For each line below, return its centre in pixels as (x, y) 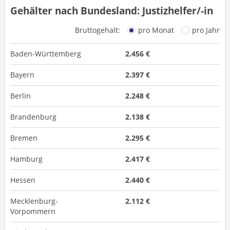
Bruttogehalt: (99, 30)
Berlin (21, 96)
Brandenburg (33, 117)
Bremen (24, 138)
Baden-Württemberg (46, 54)
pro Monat (156, 30)
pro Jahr (206, 30)
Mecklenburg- (34, 201)
